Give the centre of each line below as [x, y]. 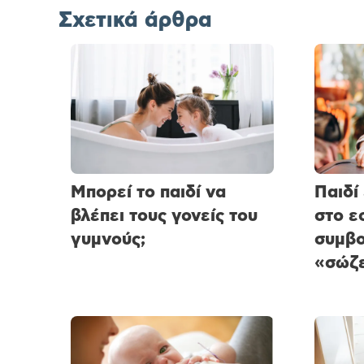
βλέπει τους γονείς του [164, 216]
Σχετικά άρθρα [135, 21]
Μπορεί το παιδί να [148, 193]
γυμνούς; [108, 240]
